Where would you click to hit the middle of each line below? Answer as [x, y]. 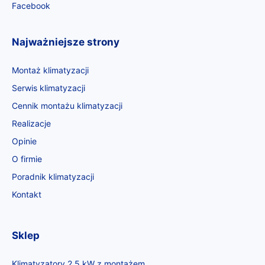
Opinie [24, 141]
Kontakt [27, 195]
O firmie [27, 159]
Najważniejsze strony [66, 42]
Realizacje [31, 124]
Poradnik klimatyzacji [53, 177]
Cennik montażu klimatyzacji [67, 106]
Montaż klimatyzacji [50, 70]
